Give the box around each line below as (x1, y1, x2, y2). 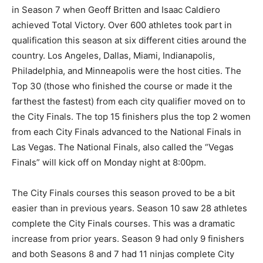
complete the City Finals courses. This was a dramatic (12, 218, 235, 230)
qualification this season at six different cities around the (12, 35, 247, 46)
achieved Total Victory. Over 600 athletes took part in (12, 19, 232, 31)
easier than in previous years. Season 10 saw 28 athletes (12, 203, 247, 214)
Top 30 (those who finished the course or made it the (12, 80, 232, 92)
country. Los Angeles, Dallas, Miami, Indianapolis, (12, 50, 215, 62)
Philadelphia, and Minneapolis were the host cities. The (12, 65, 241, 77)
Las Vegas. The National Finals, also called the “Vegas (12, 141, 234, 153)
